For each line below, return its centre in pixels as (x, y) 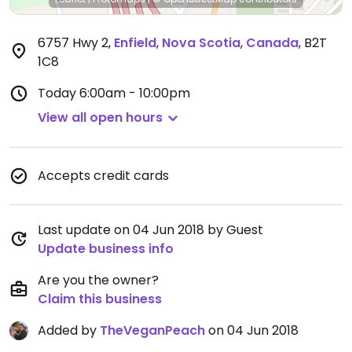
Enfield (135, 43)
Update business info (106, 249)
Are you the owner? (98, 280)
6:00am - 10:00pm (135, 93)
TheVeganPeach (152, 330)
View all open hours (100, 117)
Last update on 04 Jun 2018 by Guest (150, 230)
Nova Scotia (201, 43)
